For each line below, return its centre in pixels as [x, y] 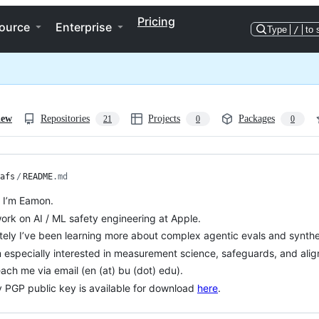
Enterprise [84, 27]
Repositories [65, 119]
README [38, 177]
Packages [257, 119]
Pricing [156, 21]
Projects [164, 119]
